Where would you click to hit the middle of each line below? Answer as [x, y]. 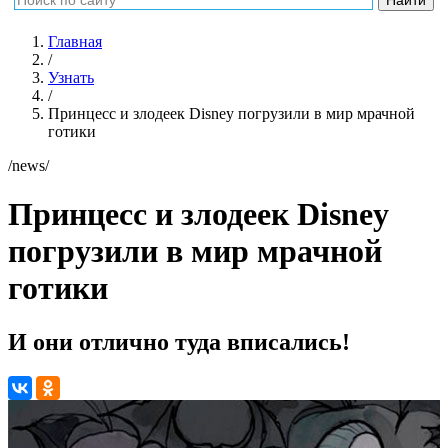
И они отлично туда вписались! [179, 341]
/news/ [28, 165]
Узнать [71, 77]
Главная [75, 41]
